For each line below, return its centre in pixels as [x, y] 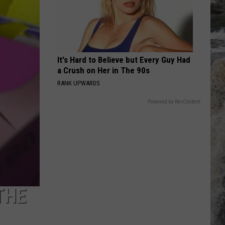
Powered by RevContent [174, 102]
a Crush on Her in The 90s [103, 70]
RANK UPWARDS [79, 83]
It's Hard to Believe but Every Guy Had [124, 60]
